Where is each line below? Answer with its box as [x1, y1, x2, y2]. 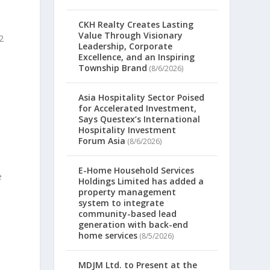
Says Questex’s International [78, 113, 201, 125]
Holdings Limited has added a [78, 175, 204, 187]
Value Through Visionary [78, 30, 183, 42]
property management [78, 186, 177, 198]
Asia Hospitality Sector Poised [78, 92, 205, 104]
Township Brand [78, 62, 148, 74]
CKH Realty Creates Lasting [78, 19, 194, 31]
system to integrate [78, 197, 165, 209]
